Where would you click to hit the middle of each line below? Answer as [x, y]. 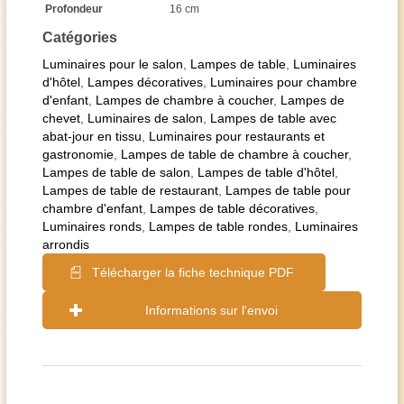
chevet [61, 118]
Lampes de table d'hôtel [266, 172]
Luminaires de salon [145, 118]
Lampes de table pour [288, 190]
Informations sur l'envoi [211, 310]
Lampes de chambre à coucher [184, 100]
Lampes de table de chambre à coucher [234, 154]
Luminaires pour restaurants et [237, 136]
